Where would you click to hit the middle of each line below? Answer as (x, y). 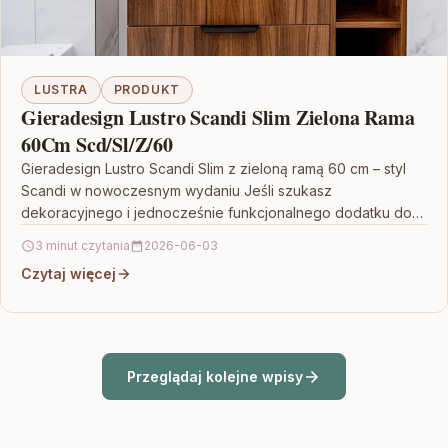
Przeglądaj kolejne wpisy (215, 377)
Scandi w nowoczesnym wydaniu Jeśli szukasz (176, 191)
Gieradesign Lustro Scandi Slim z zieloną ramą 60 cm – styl (213, 169)
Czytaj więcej (68, 274)
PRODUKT (146, 90)
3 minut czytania (82, 246)
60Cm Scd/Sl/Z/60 (97, 145)
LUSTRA (61, 90)
